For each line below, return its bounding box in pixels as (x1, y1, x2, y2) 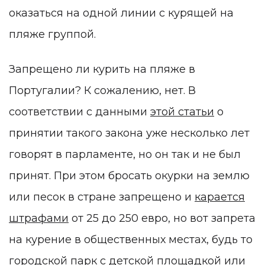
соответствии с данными (9, 105, 150, 119)
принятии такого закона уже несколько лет (9, 127, 250, 140)
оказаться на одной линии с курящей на (9, 6, 234, 20)
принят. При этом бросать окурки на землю (9, 169, 250, 183)
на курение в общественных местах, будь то (9, 233, 253, 247)
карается (195, 190, 245, 204)
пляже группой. (9, 27, 96, 41)
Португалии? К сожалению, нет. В (9, 84, 196, 98)
